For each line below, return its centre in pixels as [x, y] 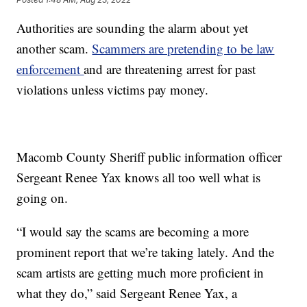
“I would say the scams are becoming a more [133, 232]
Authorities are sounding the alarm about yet [133, 28]
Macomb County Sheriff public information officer [149, 157]
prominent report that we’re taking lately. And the [146, 252]
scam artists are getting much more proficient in [140, 273]
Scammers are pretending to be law [183, 49]
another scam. [54, 49]
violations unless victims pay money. [113, 90]
